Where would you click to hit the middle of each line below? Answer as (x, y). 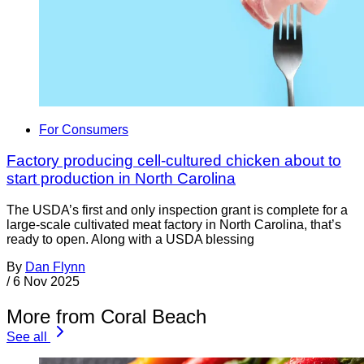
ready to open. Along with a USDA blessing (130, 239)
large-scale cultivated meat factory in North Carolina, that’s (174, 224)
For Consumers (84, 129)
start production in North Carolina (121, 179)
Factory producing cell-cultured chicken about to (174, 161)
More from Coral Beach (106, 316)
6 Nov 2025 (46, 281)
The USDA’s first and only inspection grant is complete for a (177, 210)
